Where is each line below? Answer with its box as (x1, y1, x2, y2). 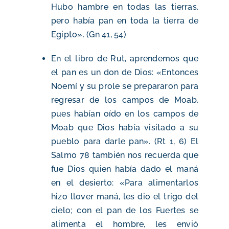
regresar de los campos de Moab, (51, 95, 199, 105)
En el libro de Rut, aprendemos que (51, 54, 199, 64)
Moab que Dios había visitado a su (51, 123, 199, 133)
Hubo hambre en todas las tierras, (51, 2, 199, 12)
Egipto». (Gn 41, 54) (51, 30, 126, 40)
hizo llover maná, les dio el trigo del (51, 192, 199, 202)
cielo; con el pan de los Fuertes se (51, 205, 199, 216)
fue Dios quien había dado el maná (51, 164, 199, 174)
